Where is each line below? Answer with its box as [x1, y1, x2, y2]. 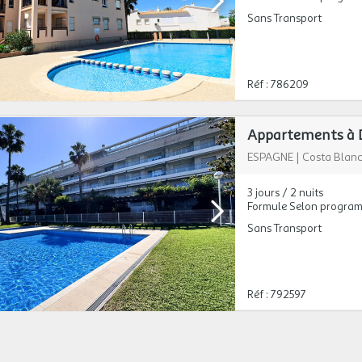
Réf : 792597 [246, 288, 306, 301]
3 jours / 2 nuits [246, 186, 323, 200]
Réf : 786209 [246, 78, 309, 91]
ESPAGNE [246, 150, 293, 164]
